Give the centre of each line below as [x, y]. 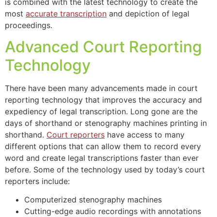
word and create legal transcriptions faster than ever [102, 158]
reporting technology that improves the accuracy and [103, 100]
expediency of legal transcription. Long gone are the [101, 112]
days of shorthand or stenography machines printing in [106, 123]
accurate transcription [66, 13]
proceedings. [29, 25]
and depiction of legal [148, 13]
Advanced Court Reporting [103, 47]
